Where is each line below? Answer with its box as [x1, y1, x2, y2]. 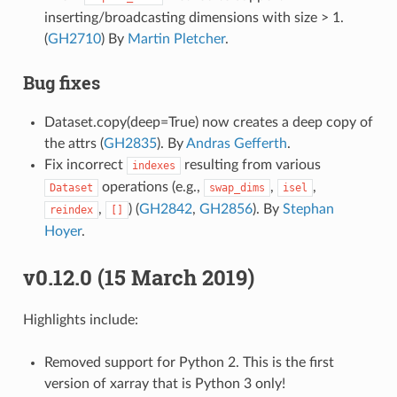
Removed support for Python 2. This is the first [43, 354, 334, 370]
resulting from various [180, 157, 321, 172]
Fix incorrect [43, 157, 127, 172]
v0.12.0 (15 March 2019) [22, 262, 254, 292]
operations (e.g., [97, 179, 204, 194]
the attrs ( [43, 136, 104, 151]
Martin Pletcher [127, 31, 225, 46]
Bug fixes [22, 70, 100, 94]
